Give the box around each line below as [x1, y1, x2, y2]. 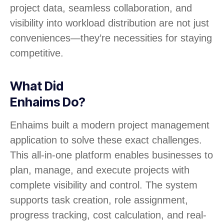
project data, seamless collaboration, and [10, 2, 192, 14]
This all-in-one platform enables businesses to [10, 149, 213, 161]
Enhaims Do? [10, 94, 85, 110]
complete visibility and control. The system [10, 179, 197, 191]
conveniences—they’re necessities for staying [10, 32, 212, 44]
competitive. [10, 47, 63, 59]
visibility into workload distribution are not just [10, 17, 209, 29]
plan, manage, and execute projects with [10, 164, 189, 176]
